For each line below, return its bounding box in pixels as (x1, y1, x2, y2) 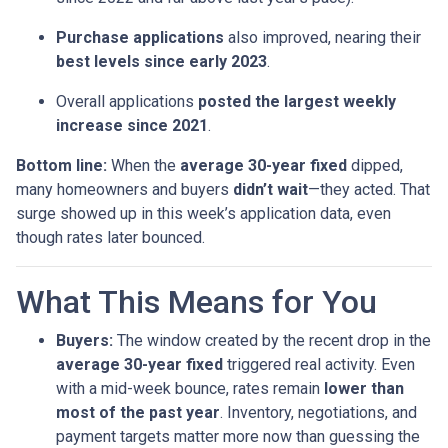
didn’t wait (233, 179, 308, 199)
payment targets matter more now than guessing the (56, 426, 420, 446)
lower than (324, 378, 404, 398)
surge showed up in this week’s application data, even (16, 203, 391, 223)
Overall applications (56, 91, 198, 111)
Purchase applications (56, 27, 224, 47)
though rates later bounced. (16, 227, 205, 247)
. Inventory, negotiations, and (220, 402, 417, 422)
